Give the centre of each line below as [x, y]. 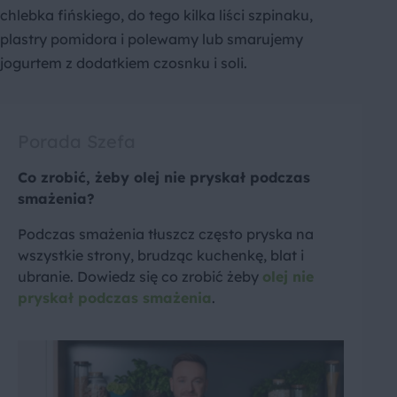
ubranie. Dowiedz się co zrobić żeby [140, 277]
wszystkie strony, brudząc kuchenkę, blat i [161, 256]
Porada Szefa [77, 142]
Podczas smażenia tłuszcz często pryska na [166, 234]
